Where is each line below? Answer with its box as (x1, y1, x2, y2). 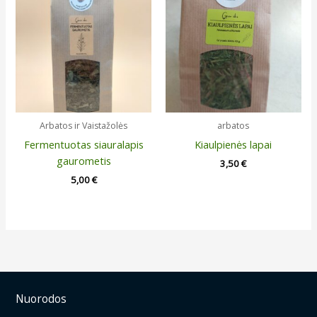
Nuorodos (16, 290, 67, 306)
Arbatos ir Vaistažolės (40, 120, 128, 132)
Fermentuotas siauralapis (23, 137, 144, 151)
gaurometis (56, 153, 111, 168)
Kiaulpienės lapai (195, 137, 272, 151)
